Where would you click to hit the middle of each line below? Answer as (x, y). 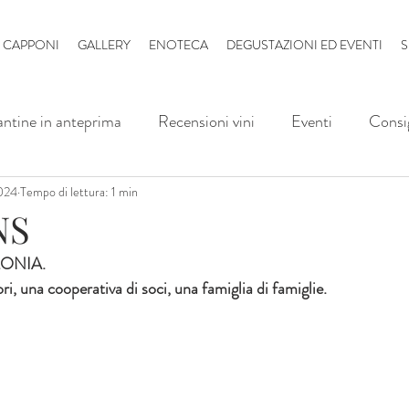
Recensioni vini (206, 121)
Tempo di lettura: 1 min (79, 191)
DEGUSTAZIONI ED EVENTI (304, 45)
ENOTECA (178, 45)
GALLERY (104, 45)
